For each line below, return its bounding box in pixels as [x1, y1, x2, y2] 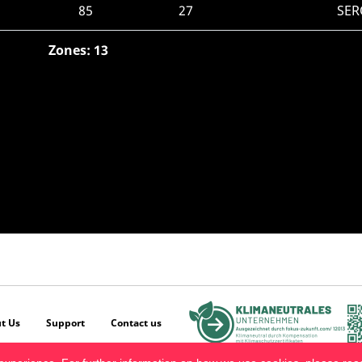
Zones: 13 [48, 41, 108, 59]
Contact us [111, 316, 162, 330]
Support [46, 316, 85, 330]
